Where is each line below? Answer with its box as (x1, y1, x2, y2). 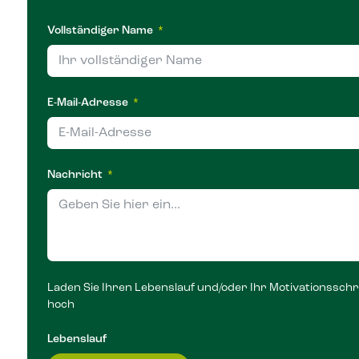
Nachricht (47, 169, 103, 182)
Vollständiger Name (47, 25, 154, 38)
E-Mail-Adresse (47, 97, 129, 110)
